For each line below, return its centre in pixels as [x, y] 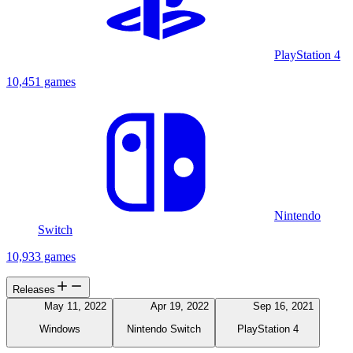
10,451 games [41, 82]
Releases [34, 290]
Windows [59, 329]
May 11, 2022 [75, 307]
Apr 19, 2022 [180, 307]
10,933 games [41, 257]
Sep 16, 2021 [283, 307]
